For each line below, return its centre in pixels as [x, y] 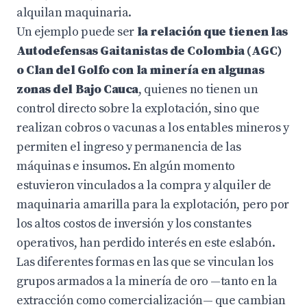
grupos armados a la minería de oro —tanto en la [147, 281]
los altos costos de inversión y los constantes [134, 224]
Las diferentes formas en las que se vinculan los [145, 262]
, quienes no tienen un [198, 89]
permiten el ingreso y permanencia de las [129, 147]
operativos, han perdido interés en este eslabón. [146, 243]
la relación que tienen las [211, 32]
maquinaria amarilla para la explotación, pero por [153, 205]
